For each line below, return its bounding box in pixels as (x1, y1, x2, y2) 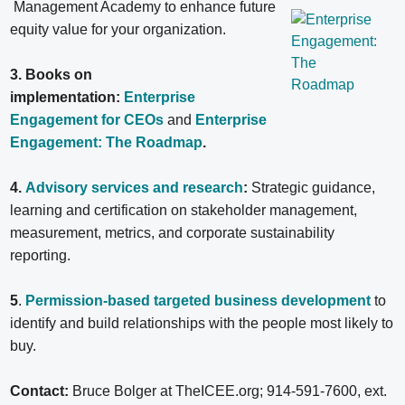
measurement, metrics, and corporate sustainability (10, 224, 335, 240)
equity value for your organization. (10, 21, 227, 37)
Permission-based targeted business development (25, 292, 372, 308)
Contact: (10, 382, 73, 399)
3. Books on (10, 66, 93, 82)
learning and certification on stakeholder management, (10, 202, 358, 218)
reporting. (10, 247, 71, 263)
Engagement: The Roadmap (10, 134, 203, 150)
